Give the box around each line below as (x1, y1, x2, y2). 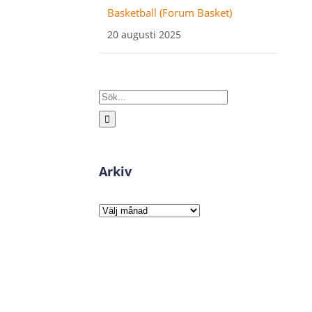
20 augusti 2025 (107, 27, 181, 41)
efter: (97, 110, 123, 125)
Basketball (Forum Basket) (107, 5, 232, 19)
